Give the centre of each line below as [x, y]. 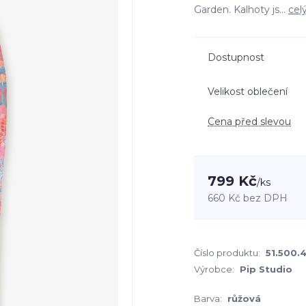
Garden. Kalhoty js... [241, 10]
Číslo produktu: [227, 253]
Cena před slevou [249, 122]
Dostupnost [236, 57]
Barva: [208, 298]
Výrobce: [214, 269]
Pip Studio [266, 269]
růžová [244, 298]
